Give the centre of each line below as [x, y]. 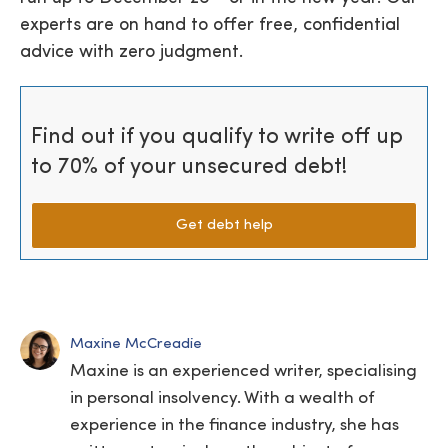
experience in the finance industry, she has [234, 426]
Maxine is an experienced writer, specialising [243, 372]
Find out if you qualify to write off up [217, 137]
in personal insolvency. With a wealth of [222, 399]
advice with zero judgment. [131, 52]
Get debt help [224, 226]
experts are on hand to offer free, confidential [210, 25]
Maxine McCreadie [136, 345]
